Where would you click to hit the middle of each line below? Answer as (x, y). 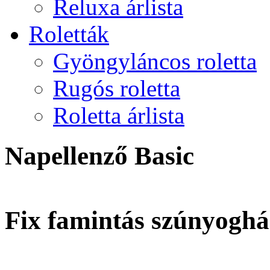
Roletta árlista (119, 115)
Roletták (69, 34)
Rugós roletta (117, 88)
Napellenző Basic (99, 155)
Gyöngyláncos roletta (155, 61)
